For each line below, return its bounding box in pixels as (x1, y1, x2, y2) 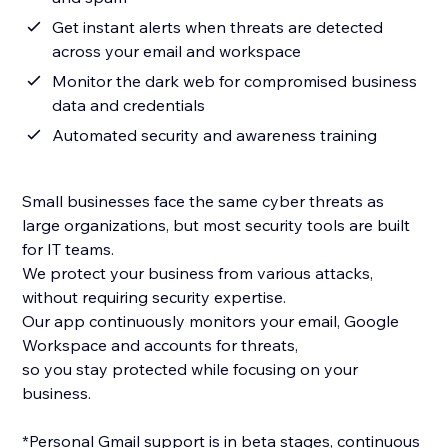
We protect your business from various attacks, (22, 263, 374, 284)
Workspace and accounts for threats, (22, 335, 299, 356)
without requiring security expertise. (22, 287, 291, 308)
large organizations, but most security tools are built (22, 215, 411, 236)
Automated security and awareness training (52, 125, 378, 146)
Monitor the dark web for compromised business (52, 71, 418, 92)
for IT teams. (22, 239, 119, 260)
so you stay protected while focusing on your (22, 359, 359, 380)
